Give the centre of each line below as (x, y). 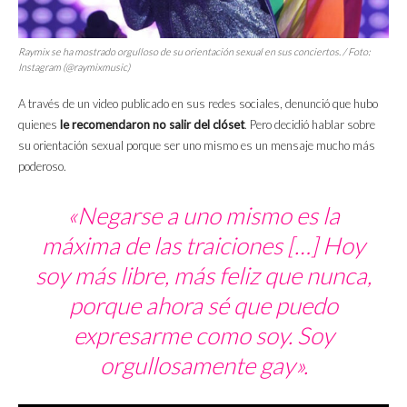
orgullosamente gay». (203, 366)
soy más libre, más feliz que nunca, (203, 276)
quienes (38, 125)
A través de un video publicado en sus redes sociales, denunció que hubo (198, 104)
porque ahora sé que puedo (203, 306)
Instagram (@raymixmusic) (74, 67)
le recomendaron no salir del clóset (151, 125)
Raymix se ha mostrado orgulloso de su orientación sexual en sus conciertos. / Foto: (194, 52)
